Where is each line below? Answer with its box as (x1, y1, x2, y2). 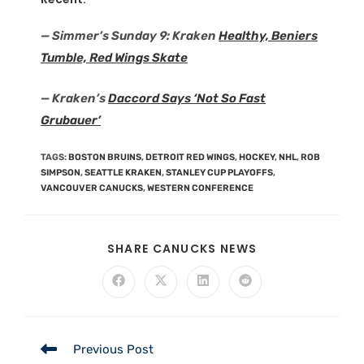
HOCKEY (239, 152, 275, 163)
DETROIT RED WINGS (145, 152, 235, 163)
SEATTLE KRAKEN (84, 167, 162, 179)
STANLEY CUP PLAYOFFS (166, 167, 273, 179)
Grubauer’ (41, 112, 101, 128)
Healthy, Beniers (219, 28, 318, 44)
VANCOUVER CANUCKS (41, 183, 143, 194)
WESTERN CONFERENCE (147, 183, 253, 194)
